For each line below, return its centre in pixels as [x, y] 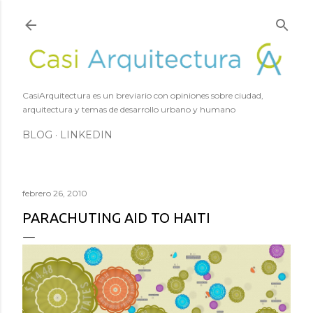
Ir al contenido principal [156, 17]
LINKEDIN [86, 134]
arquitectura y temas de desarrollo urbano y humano [129, 109]
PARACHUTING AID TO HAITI [116, 217]
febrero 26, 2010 [55, 193]
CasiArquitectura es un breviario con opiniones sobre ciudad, [143, 95]
